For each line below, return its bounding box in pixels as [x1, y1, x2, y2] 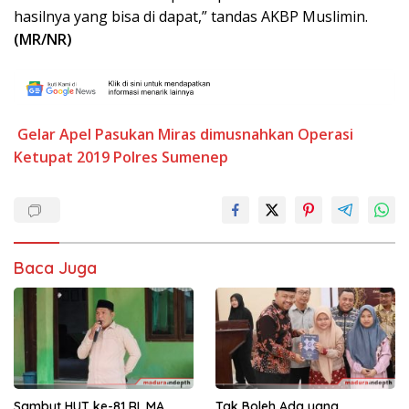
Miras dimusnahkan [158, 124, 294, 145]
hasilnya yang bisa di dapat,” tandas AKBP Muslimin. [14, 6, 368, 27]
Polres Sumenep [113, 147, 228, 168]
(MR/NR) [14, 29, 72, 50]
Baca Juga [14, 257, 97, 279]
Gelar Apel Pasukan [17, 124, 154, 145]
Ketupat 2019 [14, 147, 110, 168]
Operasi [298, 124, 353, 145]
